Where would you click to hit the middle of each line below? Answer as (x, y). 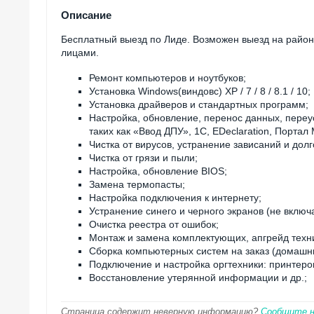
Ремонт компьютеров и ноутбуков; (168, 77)
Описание (86, 15)
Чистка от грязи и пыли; (143, 157)
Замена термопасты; (137, 184)
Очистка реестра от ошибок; (154, 224)
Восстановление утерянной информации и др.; (199, 277)
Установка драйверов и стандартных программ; (199, 104)
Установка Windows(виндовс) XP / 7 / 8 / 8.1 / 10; (200, 91)
